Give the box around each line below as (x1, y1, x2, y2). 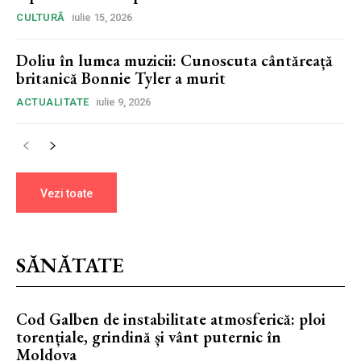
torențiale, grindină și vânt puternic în (16, 326, 281, 348)
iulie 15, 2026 (71, 11, 132, 24)
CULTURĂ (16, 11, 65, 24)
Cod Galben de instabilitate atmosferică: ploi (16, 309, 326, 330)
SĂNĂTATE (16, 251, 124, 280)
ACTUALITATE (16, 96, 89, 109)
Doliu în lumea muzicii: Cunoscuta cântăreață (16, 50, 333, 72)
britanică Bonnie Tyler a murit (16, 68, 226, 89)
